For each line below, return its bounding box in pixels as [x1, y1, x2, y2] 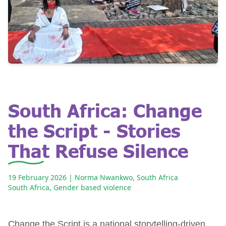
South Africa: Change [8, 98, 202, 121]
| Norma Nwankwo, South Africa [69, 172, 178, 182]
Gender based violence [53, 182, 131, 192]
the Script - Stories [8, 118, 181, 141]
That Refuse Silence [8, 138, 188, 161]
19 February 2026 [8, 172, 67, 182]
